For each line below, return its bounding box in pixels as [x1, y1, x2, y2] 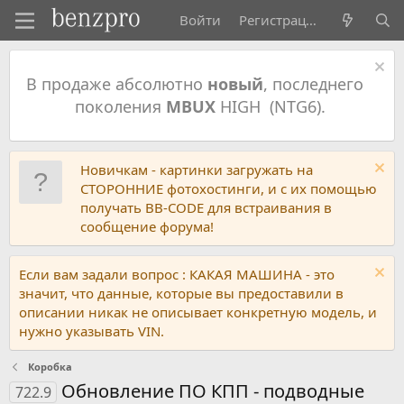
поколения [74, 96, 166, 117]
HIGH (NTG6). [215, 96, 330, 117]
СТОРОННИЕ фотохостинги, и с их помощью [80, 179, 377, 197]
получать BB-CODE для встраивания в [80, 198, 332, 216]
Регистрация [306, 11, 317, 29]
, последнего [262, 73, 363, 95]
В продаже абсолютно [25, 73, 207, 95]
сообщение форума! [80, 217, 214, 235]
